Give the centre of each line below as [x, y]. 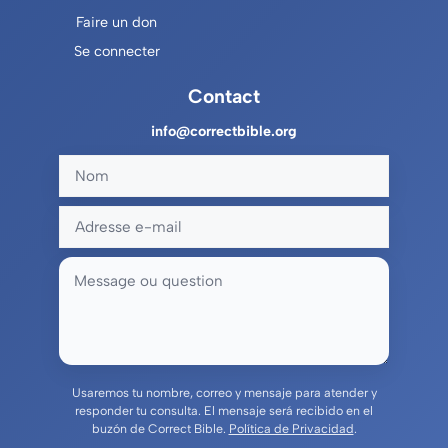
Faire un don [116, 22]
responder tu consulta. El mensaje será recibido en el [224, 411]
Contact [224, 96]
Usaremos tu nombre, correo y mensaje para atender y [224, 393]
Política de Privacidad [291, 429]
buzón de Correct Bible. [160, 429]
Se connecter [116, 51]
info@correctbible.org [224, 131]
